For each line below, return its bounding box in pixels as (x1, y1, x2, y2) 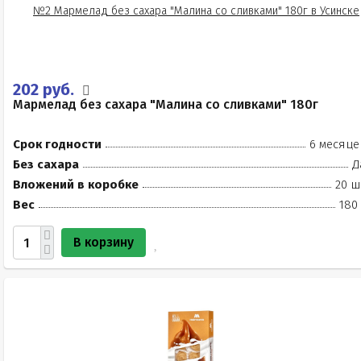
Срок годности (13, 137, 102, 151)
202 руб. (13, 80, 78, 99)
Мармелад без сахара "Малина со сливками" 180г (13, 97, 318, 112)
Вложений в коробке (13, 177, 139, 192)
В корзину (73, 234, 134, 250)
